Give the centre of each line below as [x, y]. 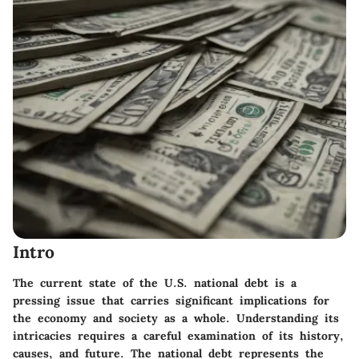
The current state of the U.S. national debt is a [155, 282]
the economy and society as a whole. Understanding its [176, 318]
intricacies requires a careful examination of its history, [178, 335]
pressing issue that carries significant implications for [171, 300]
